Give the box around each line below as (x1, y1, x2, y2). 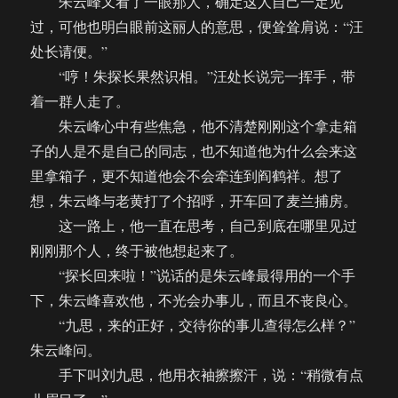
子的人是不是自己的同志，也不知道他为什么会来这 (30, 141, 358, 161)
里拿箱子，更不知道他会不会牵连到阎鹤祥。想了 (30, 166, 344, 186)
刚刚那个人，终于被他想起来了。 (30, 241, 244, 260)
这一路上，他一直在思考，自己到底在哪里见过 (30, 216, 358, 235)
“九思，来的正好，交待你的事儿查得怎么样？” (30, 315, 356, 335)
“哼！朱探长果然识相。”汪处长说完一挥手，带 (30, 67, 356, 86)
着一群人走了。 (30, 92, 131, 111)
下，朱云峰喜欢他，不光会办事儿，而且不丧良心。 (30, 291, 358, 310)
